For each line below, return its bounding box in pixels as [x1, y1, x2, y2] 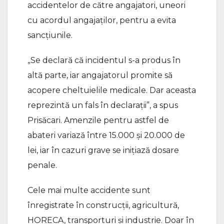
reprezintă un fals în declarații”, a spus [27, 100, 178, 110]
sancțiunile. [27, 30, 72, 40]
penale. [27, 160, 57, 170]
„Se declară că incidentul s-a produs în [27, 55, 180, 65]
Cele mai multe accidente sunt [27, 185, 150, 195]
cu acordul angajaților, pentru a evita [27, 15, 176, 25]
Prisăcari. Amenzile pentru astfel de [27, 115, 169, 125]
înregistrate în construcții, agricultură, [27, 200, 179, 210]
